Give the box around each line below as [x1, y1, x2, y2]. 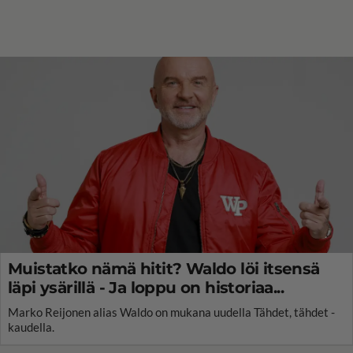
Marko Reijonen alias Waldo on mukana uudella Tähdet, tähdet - [8, 304, 335, 319]
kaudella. [8, 319, 54, 334]
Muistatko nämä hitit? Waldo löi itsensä [8, 258, 320, 278]
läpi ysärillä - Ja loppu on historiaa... [8, 277, 284, 297]
